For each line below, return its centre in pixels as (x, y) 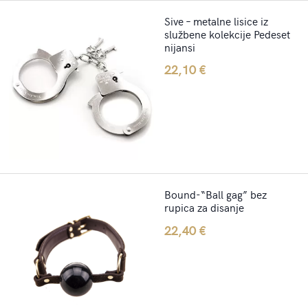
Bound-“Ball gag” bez (216, 194)
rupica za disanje (204, 207)
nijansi (180, 46)
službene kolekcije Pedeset (227, 33)
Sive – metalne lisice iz (216, 20)
